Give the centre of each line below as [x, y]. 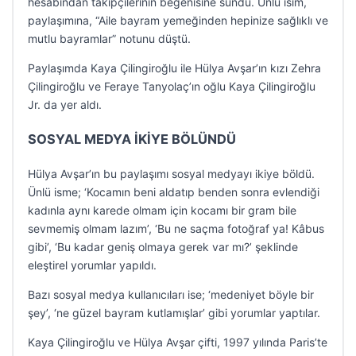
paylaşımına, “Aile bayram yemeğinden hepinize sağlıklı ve [178, 20]
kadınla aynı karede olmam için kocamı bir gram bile [162, 210]
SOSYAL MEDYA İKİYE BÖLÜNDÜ [132, 139]
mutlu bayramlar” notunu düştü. [109, 39]
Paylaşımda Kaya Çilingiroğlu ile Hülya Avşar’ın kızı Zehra [174, 68]
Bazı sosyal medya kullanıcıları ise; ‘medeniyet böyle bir [171, 294]
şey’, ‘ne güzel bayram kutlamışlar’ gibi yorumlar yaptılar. [174, 313]
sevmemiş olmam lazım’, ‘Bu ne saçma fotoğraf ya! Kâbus [176, 228]
